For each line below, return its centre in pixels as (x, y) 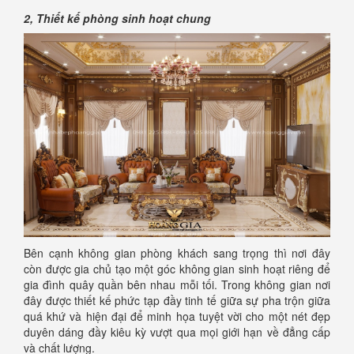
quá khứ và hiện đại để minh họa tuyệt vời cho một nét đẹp (177, 316)
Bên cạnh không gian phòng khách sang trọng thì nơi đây (177, 253)
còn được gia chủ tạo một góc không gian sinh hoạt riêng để (177, 269)
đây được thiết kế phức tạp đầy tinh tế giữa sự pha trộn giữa (177, 301)
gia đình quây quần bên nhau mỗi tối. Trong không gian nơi (177, 285)
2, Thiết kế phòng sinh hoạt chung (117, 18)
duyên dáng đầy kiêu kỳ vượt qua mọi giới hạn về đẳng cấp (177, 332)
